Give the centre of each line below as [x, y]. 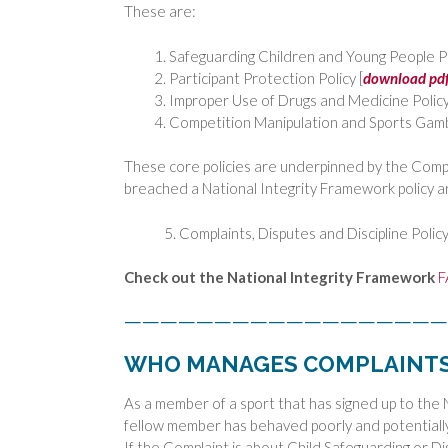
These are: [160, 11]
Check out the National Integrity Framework [279, 277]
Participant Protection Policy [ [266, 77]
